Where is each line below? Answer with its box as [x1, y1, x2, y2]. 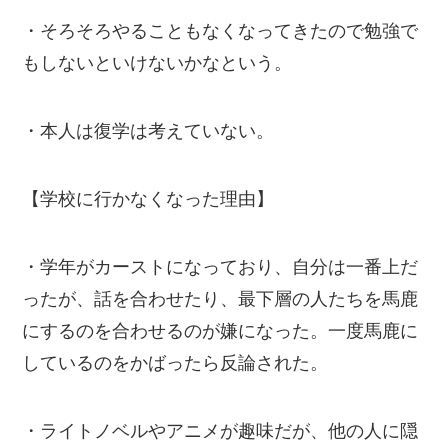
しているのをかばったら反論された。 [22, 352, 329, 373]
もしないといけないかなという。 [22, 53, 293, 74]
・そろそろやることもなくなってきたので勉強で [22, 21, 419, 42]
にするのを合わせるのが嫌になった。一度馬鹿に [22, 320, 419, 341]
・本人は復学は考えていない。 [22, 121, 275, 142]
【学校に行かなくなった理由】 [22, 189, 275, 210]
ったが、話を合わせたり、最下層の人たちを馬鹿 [22, 288, 419, 309]
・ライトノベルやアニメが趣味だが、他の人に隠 [22, 420, 419, 441]
